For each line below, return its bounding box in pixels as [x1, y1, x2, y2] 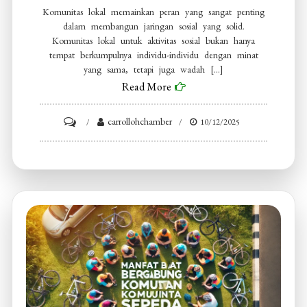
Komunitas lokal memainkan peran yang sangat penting [42, 5, 265, 19]
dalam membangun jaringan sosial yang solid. [62, 20, 245, 33]
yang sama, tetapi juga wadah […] [84, 63, 223, 76]
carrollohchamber [108, 115, 172, 128]
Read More [121, 79, 171, 95]
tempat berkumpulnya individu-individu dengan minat [49, 49, 258, 62]
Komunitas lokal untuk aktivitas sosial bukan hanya [52, 34, 255, 47]
